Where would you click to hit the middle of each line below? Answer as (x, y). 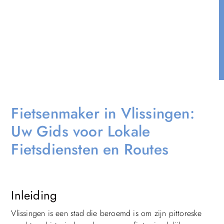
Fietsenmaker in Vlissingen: (103, 113)
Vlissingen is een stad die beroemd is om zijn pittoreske (106, 213)
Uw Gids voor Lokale (81, 131)
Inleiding (34, 195)
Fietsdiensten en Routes (90, 149)
